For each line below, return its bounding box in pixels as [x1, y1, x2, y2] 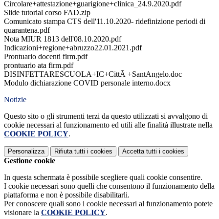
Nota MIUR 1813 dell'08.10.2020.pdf [4, 34, 121, 43]
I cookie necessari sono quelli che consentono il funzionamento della [4, 181, 215, 190]
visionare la [4, 208, 41, 217]
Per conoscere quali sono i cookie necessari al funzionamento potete [4, 199, 213, 208]
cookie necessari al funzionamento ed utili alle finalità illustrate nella [4, 120, 213, 129]
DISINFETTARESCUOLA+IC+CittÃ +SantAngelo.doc [4, 69, 182, 78]
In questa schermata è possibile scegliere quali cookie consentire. [4, 173, 202, 181]
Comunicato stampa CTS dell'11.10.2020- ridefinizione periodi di [4, 17, 205, 25]
